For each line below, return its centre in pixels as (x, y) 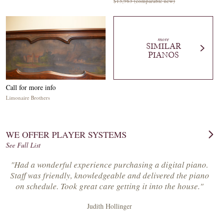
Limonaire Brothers (28, 98)
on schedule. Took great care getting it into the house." (109, 186)
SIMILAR (163, 46)
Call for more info (31, 87)
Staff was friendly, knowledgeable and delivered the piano (109, 175)
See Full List (23, 145)
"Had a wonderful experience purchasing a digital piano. (109, 164)
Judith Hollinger (109, 206)
